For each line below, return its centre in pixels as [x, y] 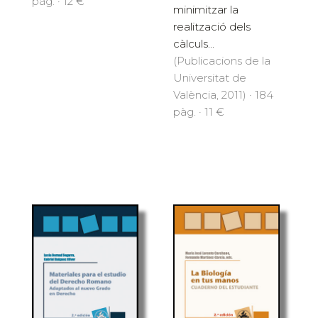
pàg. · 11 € [199, 112]
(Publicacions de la [222, 61]
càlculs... [194, 44]
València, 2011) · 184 [223, 95]
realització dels [212, 27]
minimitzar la [206, 10]
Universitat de [210, 78]
